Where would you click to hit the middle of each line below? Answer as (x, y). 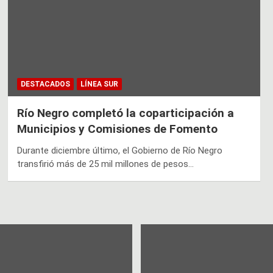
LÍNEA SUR (99, 84)
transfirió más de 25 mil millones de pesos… (105, 164)
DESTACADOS (45, 84)
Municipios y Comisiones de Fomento (117, 129)
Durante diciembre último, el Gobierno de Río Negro (119, 150)
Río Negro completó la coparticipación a (125, 113)
